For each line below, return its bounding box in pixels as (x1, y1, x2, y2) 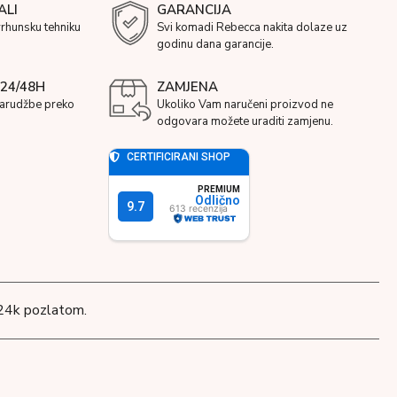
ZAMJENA (157, 77, 218, 96)
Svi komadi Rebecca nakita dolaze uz (157, 19, 347, 35)
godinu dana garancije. (157, 35, 274, 52)
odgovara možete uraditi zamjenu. (157, 113, 333, 129)
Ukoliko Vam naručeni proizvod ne (157, 96, 333, 113)
